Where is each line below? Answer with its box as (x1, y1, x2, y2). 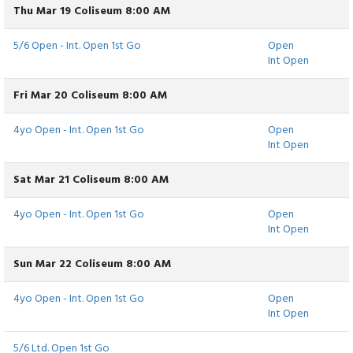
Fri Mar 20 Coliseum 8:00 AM (13, 87, 167, 106)
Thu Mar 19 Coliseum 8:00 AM (13, 2, 170, 21)
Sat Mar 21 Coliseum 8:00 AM (13, 171, 169, 190)
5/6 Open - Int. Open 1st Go (13, 37, 141, 56)
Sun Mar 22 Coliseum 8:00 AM (13, 255, 171, 274)
